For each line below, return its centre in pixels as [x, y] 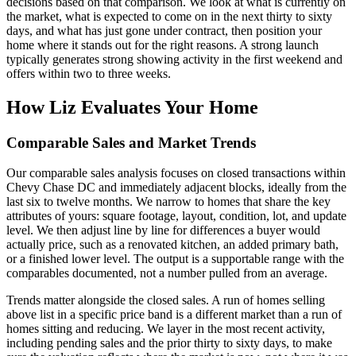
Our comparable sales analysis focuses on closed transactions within [176, 173]
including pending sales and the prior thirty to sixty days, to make [169, 343]
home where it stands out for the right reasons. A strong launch [163, 44]
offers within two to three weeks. [89, 73]
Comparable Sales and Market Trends [131, 142]
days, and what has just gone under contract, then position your [164, 30]
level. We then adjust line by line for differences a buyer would [163, 230]
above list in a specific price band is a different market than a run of [174, 315]
